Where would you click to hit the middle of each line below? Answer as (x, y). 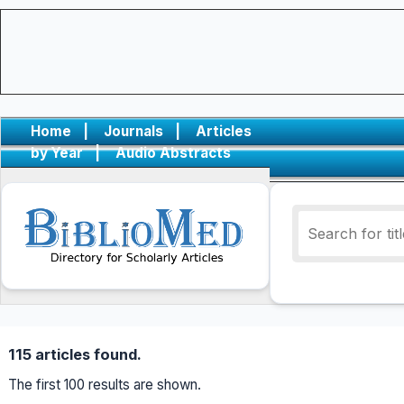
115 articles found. (75, 355)
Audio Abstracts (173, 153)
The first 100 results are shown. (105, 384)
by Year (57, 153)
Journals (133, 131)
